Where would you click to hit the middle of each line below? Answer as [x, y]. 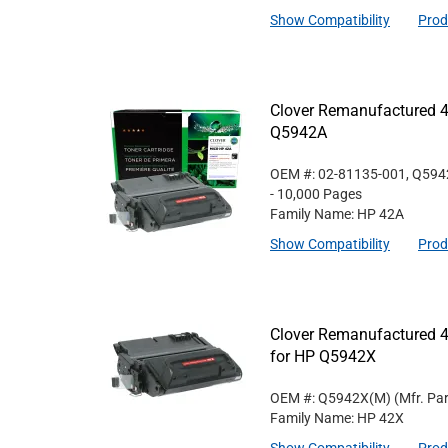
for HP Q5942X [323, 356]
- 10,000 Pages [316, 194]
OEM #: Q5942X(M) [330, 398]
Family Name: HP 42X [337, 418]
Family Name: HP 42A [337, 214]
